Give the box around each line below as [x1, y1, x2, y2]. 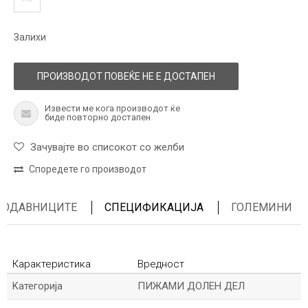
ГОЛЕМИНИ [231, 201, 292, 214]
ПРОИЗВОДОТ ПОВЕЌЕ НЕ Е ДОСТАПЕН [37, 71, 215, 82]
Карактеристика [12, 258, 91, 270]
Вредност [137, 258, 184, 270]
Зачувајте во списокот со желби [30, 141, 184, 153]
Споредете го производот [29, 164, 146, 175]
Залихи [14, 32, 46, 43]
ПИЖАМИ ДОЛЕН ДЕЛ [137, 280, 245, 292]
